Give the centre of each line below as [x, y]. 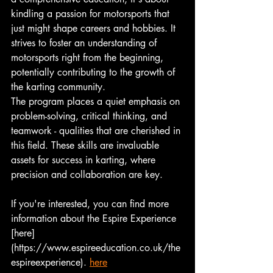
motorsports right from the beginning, [89, 57]
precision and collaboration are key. [87, 174]
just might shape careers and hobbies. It [95, 28]
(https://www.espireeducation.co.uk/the [96, 247]
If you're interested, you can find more [91, 204]
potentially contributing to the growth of [94, 72]
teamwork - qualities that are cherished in [97, 130]
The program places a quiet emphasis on [97, 101]
